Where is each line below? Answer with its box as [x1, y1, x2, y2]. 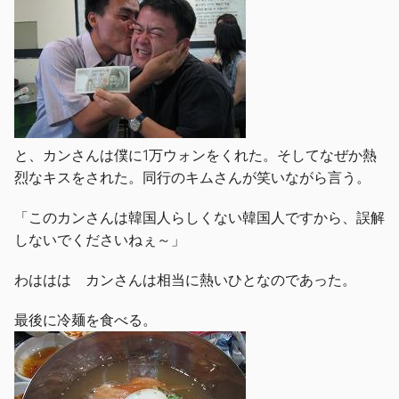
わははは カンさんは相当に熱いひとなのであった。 [14, 270, 356, 289]
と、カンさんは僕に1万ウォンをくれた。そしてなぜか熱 [14, 145, 377, 164]
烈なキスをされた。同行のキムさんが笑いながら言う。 [14, 167, 370, 186]
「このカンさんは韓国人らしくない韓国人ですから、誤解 [14, 208, 385, 226]
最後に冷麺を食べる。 [14, 310, 157, 329]
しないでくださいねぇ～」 [14, 230, 185, 248]
